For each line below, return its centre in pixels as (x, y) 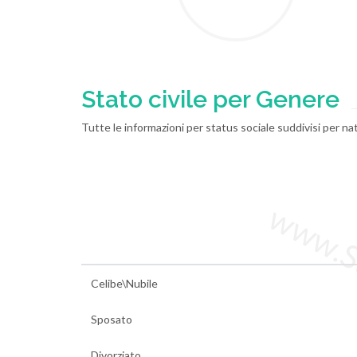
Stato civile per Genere (210, 99)
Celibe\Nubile (124, 283)
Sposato (112, 319)
